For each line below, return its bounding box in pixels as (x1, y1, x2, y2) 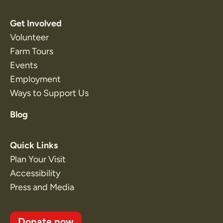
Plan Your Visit (10, 154, 66, 165)
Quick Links (10, 140, 58, 151)
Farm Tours (10, 46, 53, 57)
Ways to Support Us (10, 88, 89, 99)
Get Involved (10, 18, 62, 29)
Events (10, 60, 37, 71)
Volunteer (10, 32, 49, 43)
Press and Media (10, 182, 74, 193)
